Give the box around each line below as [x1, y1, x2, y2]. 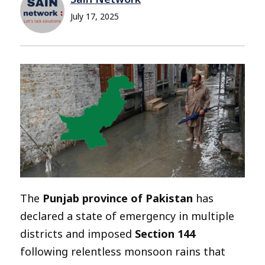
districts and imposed [20, 226, 135, 241]
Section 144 [135, 226, 195, 241]
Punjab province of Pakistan [43, 190, 193, 205]
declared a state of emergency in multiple [20, 208, 234, 223]
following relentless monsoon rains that [20, 244, 225, 258]
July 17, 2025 [70, 11, 119, 22]
